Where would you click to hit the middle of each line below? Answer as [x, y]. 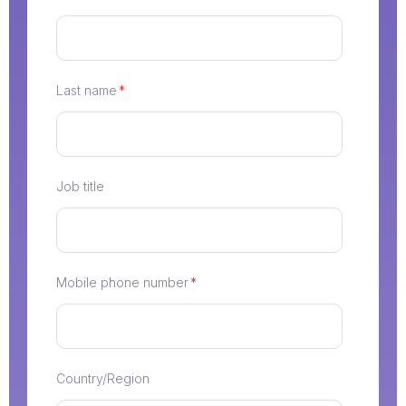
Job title [80, 186]
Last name [87, 90]
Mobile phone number [122, 282]
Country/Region [103, 378]
